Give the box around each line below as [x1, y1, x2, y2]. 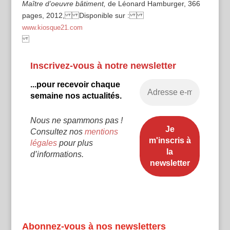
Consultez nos [30, 127, 85, 136]
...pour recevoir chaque [30, 80, 120, 89]
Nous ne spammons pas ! [30, 116, 123, 125]
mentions [84, 127, 118, 136]
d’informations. [30, 149, 84, 159]
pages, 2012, [22, 11, 65, 20]
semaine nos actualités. [30, 91, 122, 100]
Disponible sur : [79, 11, 129, 20]
